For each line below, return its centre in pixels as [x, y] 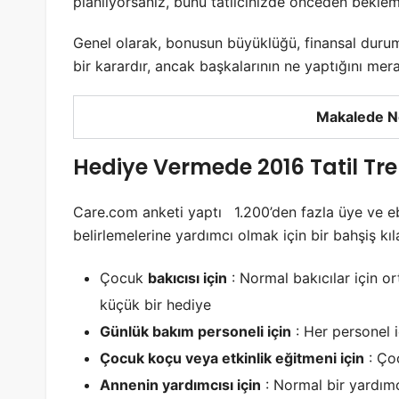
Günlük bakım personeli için [195, 331]
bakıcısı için [187, 277]
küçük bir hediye [155, 304]
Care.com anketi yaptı [150, 212]
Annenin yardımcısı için [180, 384]
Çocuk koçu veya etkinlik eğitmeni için [232, 358]
